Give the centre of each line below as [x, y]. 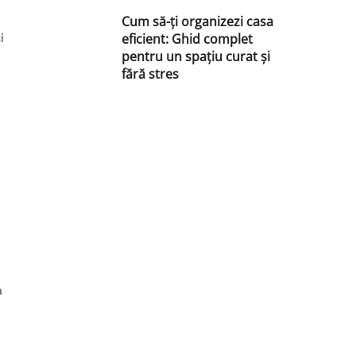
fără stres [151, 74]
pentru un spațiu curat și [196, 57]
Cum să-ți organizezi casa [198, 22]
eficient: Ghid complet [188, 39]
